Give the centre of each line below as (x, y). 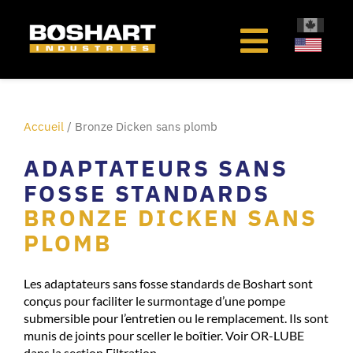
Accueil (44, 126)
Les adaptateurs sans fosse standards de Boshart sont (168, 284)
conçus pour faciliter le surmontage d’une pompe (154, 301)
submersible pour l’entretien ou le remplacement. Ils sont (176, 318)
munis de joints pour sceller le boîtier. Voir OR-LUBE (164, 336)
